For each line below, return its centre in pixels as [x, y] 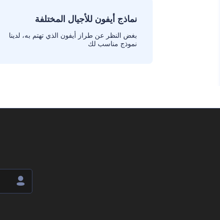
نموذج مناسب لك [112, 44]
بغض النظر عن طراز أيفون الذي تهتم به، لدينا [73, 35]
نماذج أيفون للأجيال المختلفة [86, 19]
